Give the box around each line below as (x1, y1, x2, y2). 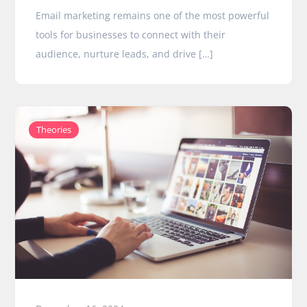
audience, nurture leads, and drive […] (36, 47, 214, 61)
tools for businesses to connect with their (36, 28, 226, 42)
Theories (36, 123, 72, 136)
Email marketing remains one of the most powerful (36, 9, 270, 23)
